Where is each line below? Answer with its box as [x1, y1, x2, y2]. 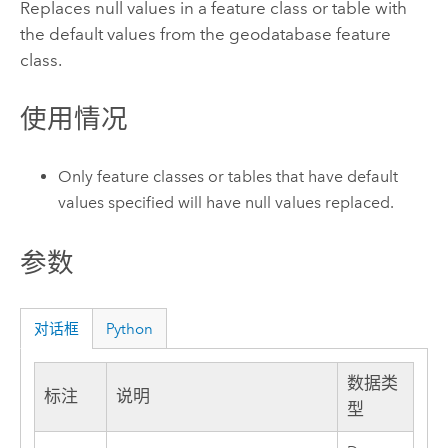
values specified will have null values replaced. [58, 193, 395, 213]
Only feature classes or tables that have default [58, 167, 399, 187]
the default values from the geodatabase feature [19, 23, 391, 44]
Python [106, 319, 154, 338]
